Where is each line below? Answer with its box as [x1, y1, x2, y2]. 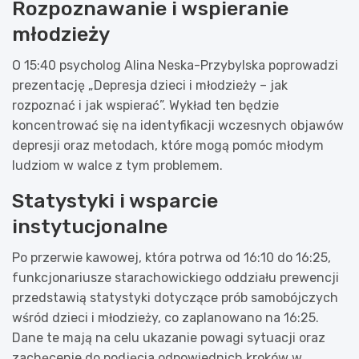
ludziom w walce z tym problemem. [12, 157, 223, 173]
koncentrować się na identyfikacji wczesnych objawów [12, 117, 344, 133]
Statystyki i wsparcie [12, 188, 218, 212]
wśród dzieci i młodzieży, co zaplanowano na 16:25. [12, 309, 319, 325]
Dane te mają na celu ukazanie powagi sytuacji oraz [12, 329, 325, 345]
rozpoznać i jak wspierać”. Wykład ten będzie [12, 97, 279, 113]
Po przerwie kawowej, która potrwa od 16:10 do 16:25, [12, 249, 331, 265]
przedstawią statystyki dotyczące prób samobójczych [12, 289, 338, 305]
